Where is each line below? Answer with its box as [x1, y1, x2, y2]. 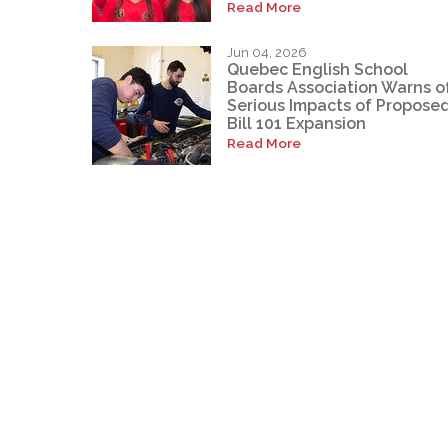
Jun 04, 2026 [227, 44, 307, 60]
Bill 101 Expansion [227, 114, 366, 134]
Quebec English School [227, 60, 408, 80]
